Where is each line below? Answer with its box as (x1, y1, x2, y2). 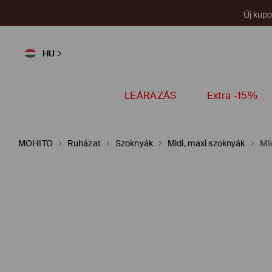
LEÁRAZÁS (124, 89, 177, 102)
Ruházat (67, 138, 101, 149)
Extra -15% (206, 89, 257, 102)
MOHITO (18, 138, 53, 149)
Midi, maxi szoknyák (167, 138, 245, 149)
